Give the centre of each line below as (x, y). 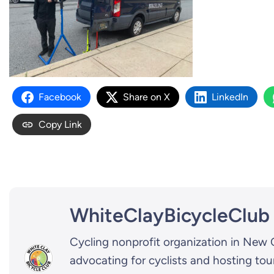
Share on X (146, 97)
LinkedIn (230, 97)
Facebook (60, 97)
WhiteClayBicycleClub (170, 215)
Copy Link (60, 124)
